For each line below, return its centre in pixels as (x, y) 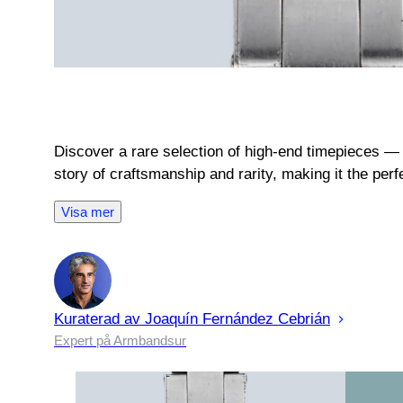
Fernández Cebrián (266, 318)
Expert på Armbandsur (120, 340)
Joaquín (171, 318)
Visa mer (88, 211)
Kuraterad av (97, 318)
